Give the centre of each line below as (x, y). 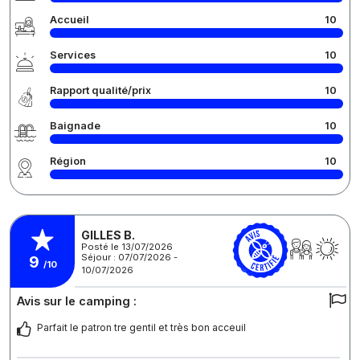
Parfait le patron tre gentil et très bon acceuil (141, 327)
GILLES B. (108, 235)
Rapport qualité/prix (100, 90)
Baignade (75, 125)
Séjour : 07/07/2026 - (129, 257)
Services (73, 55)
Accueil (70, 19)
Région (68, 161)
